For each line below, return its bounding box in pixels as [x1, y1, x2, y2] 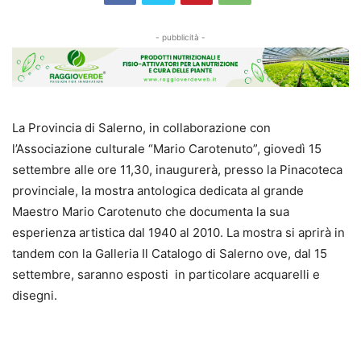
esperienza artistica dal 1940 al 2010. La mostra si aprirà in [12, 224, 345, 240]
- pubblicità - [156, 32, 205, 42]
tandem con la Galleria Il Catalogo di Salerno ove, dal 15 [12, 245, 327, 261]
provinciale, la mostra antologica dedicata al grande [12, 182, 304, 198]
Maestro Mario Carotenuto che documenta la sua [12, 203, 289, 219]
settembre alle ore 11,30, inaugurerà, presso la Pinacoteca [12, 161, 342, 177]
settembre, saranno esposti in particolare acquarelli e [12, 266, 320, 282]
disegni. [12, 287, 57, 303]
